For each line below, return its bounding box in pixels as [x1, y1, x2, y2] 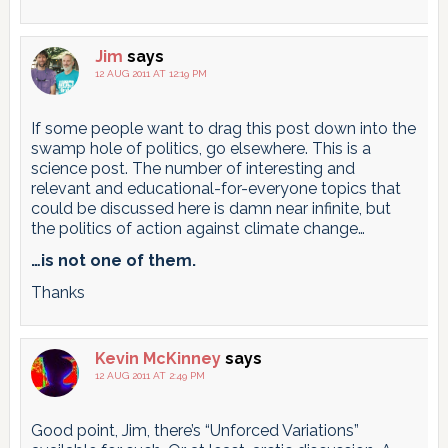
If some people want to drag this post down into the [30, 118, 416, 138]
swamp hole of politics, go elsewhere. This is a [30, 138, 371, 158]
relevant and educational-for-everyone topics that [30, 178, 401, 198]
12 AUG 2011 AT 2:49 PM [94, 369, 205, 381]
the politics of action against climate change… [30, 218, 365, 238]
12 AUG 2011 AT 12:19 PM [94, 67, 207, 79]
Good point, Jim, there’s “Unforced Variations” [30, 420, 359, 440]
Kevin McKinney [94, 348, 221, 368]
